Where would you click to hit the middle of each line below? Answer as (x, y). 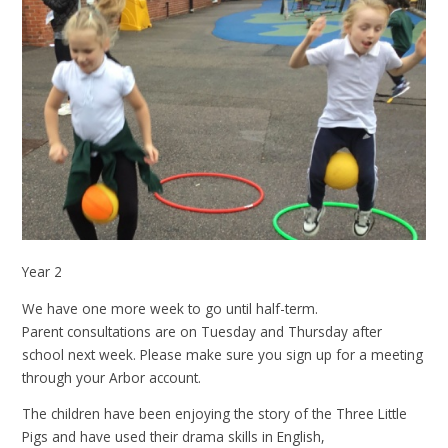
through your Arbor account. (114, 377)
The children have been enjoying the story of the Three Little (215, 414)
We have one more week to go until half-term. (170, 308)
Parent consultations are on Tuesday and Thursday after (202, 331)
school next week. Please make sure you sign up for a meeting (223, 354)
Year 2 (42, 272)
